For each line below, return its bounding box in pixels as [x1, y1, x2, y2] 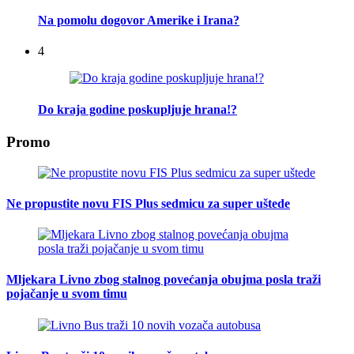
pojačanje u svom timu [6, 287, 127, 301]
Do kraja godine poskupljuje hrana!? [38, 102, 237, 116]
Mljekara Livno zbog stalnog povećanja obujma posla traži [6, 273, 321, 287]
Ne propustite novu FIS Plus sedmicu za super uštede [6, 196, 290, 210]
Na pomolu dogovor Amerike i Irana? [38, 13, 239, 28]
